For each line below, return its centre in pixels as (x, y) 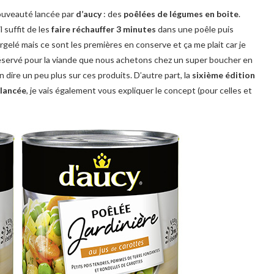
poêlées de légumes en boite (181, 14)
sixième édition (224, 75)
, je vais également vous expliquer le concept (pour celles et (139, 90)
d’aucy (89, 14)
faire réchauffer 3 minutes (103, 29)
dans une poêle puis (195, 29)
